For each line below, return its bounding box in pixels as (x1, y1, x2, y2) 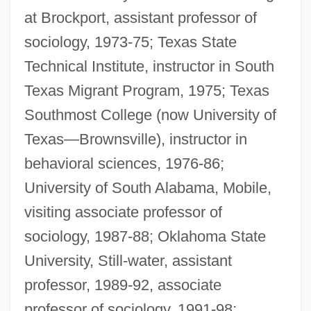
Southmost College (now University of (24, 106, 276, 124)
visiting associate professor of (24, 203, 222, 221)
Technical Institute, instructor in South (24, 58, 274, 76)
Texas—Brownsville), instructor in (24, 131, 247, 149)
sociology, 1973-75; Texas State (24, 33, 237, 51)
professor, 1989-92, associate (24, 276, 221, 294)
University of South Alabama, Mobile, (24, 179, 271, 197)
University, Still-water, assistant (24, 252, 232, 270)
